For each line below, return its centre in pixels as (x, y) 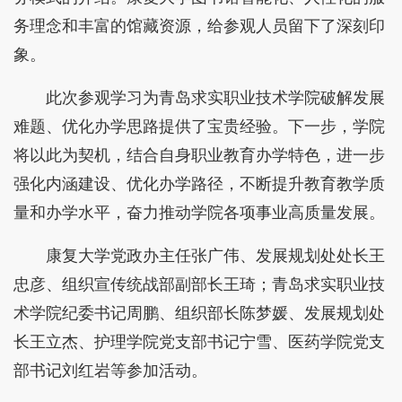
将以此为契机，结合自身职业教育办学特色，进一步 (199, 155)
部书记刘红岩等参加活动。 (110, 370)
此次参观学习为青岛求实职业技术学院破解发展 (215, 97)
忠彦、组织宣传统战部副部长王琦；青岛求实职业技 (199, 284)
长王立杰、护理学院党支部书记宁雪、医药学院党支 (199, 341)
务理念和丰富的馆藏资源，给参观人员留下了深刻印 (199, 26)
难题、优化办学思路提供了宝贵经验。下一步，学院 (199, 126)
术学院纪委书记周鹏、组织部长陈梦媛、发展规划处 (199, 313)
